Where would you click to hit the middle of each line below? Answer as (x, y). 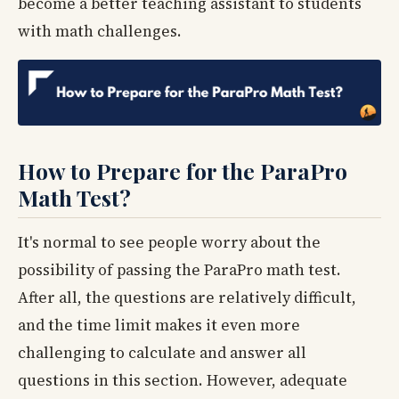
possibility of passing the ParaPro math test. (179, 269)
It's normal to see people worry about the (169, 242)
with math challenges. (100, 32)
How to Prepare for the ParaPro (183, 171)
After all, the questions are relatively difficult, (187, 297)
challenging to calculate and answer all (162, 352)
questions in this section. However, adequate (183, 380)
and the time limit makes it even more (159, 325)
